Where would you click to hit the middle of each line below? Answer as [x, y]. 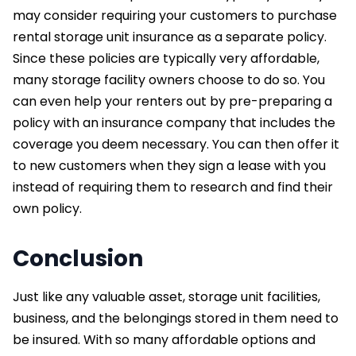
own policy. [49, 208]
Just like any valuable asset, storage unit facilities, [166, 296]
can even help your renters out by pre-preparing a [172, 101]
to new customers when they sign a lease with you [169, 165]
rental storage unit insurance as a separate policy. [170, 37]
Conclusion [80, 258]
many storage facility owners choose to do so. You [169, 79]
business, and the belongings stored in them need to [176, 318]
